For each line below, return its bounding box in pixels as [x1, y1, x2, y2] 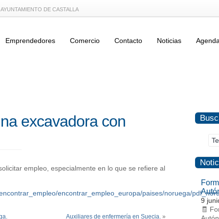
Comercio [70, 37, 100, 44]
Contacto [114, 37, 142, 44]
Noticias [157, 37, 181, 44]
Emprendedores [5, 37, 55, 44]
